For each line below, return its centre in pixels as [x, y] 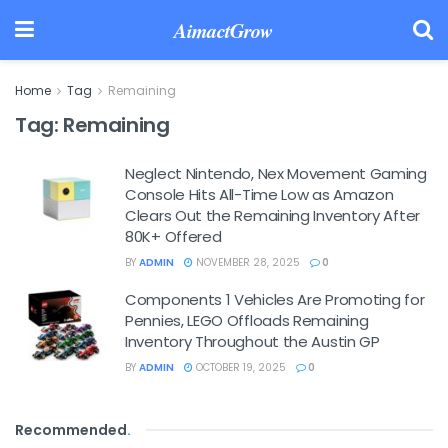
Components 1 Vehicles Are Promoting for [275, 299]
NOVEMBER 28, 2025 [246, 262]
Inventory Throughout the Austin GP [252, 341]
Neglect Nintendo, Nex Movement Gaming [276, 173]
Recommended [71, 430]
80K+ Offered [173, 236]
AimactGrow [223, 30]
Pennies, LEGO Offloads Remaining [247, 320]
